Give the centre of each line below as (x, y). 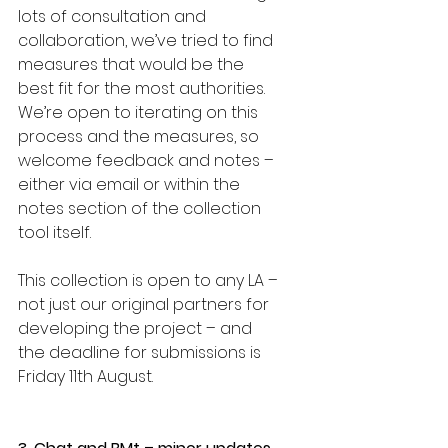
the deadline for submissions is (141, 352)
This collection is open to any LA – (150, 280)
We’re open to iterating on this (140, 112)
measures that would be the (133, 64)
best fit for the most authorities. (143, 88)
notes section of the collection (141, 208)
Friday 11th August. (87, 376)
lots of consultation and (114, 16)
